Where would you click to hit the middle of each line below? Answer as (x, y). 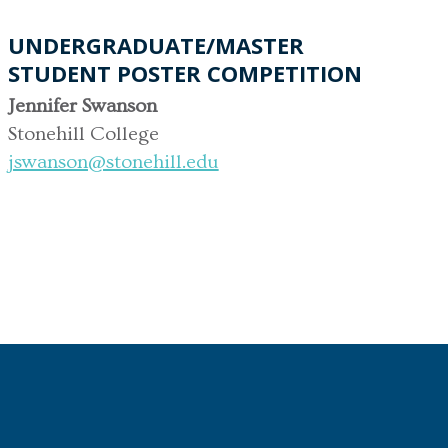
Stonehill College (83, 133)
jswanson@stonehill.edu (113, 161)
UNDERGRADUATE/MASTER (155, 44)
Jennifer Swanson (82, 105)
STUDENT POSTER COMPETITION (184, 72)
